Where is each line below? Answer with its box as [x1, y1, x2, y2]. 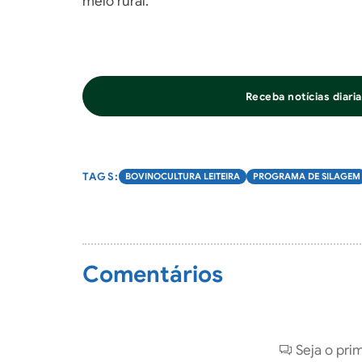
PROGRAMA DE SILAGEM [253, 170, 360, 182]
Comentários [82, 260, 223, 288]
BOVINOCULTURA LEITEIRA [125, 170, 240, 182]
